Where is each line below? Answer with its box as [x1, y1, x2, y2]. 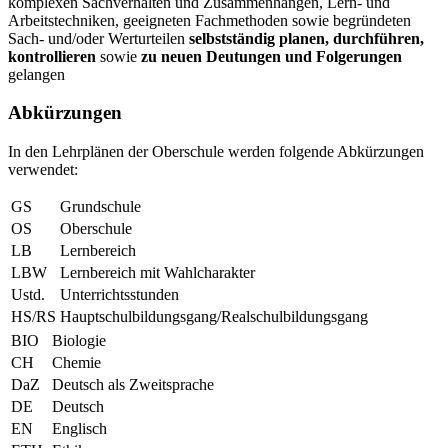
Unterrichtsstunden [60, 286, 179, 304]
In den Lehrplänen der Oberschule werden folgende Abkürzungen [8, 143, 424, 161]
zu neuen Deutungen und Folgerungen [141, 47, 402, 65]
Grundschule [60, 198, 141, 216]
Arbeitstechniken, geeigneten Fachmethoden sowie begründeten [8, 11, 411, 29]
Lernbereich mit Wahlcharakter [60, 264, 255, 282]
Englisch [52, 420, 107, 438]
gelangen [8, 65, 65, 83]
